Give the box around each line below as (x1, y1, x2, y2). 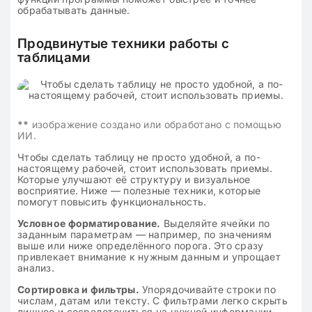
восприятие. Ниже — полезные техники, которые (17, 185, 261, 196)
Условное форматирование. (17, 217, 161, 229)
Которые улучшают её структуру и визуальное (17, 173, 251, 185)
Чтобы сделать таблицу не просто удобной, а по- (17, 151, 260, 163)
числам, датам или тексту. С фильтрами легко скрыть (17, 295, 288, 306)
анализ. (17, 262, 54, 274)
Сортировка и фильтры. (17, 283, 139, 295)
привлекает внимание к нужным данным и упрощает (17, 251, 281, 263)
